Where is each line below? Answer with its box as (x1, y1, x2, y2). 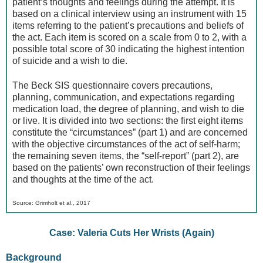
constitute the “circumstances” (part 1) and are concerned (12, 127, 248, 138)
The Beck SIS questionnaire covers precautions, (12, 80, 213, 91)
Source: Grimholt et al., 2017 (12, 199, 91, 206)
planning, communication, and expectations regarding (12, 92, 235, 103)
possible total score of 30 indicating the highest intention (12, 43, 245, 54)
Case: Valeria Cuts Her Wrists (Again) (49, 227, 214, 238)
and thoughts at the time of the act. (12, 174, 154, 185)
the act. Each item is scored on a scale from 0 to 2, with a (12, 32, 247, 42)
